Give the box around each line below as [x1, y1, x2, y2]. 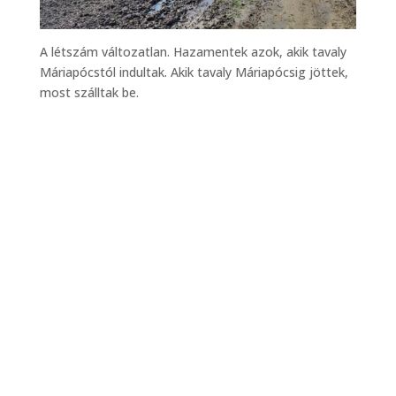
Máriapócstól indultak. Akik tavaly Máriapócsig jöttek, [39, 64, 348, 81]
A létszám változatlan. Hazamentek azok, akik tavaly [39, 43, 346, 61]
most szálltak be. [39, 84, 139, 102]
